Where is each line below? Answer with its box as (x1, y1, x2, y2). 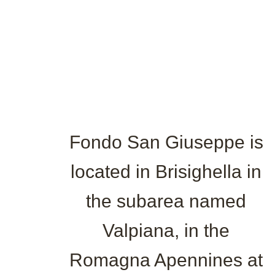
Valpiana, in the (103, 220, 230, 241)
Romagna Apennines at (69, 249, 263, 270)
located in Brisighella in (71, 161, 262, 182)
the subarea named (86, 190, 247, 211)
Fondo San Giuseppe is (69, 131, 263, 152)
